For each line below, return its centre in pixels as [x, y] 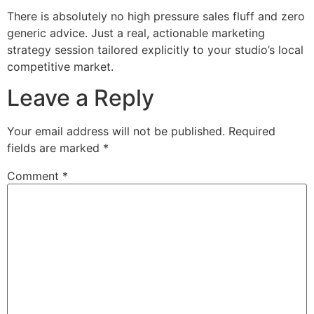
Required [252, 131]
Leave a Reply [81, 98]
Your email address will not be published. [116, 131]
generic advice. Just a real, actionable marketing [136, 33]
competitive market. [60, 67]
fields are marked [55, 148]
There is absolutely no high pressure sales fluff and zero [156, 16]
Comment [35, 176]
